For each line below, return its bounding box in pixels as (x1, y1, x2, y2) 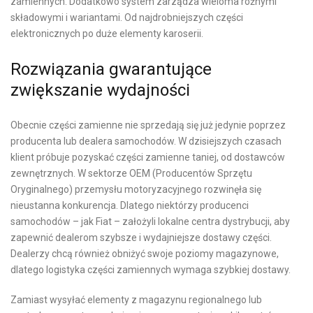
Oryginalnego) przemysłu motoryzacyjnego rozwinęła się (10, 183, 261, 195)
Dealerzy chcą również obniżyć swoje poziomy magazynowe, (10, 247, 279, 259)
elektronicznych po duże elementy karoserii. (10, 27, 203, 39)
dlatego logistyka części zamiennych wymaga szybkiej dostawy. (10, 263, 291, 275)
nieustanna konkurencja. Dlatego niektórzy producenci (10, 199, 249, 211)
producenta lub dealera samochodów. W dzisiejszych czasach (10, 135, 282, 147)
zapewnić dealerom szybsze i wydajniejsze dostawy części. (10, 231, 272, 243)
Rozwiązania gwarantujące (10, 59, 212, 79)
